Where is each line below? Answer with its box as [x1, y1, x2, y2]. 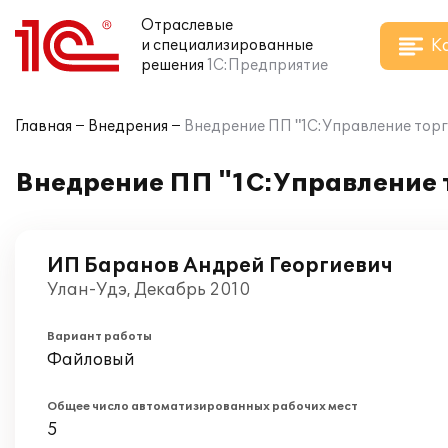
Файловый [47, 350, 135, 370]
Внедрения [88, 118, 168, 135]
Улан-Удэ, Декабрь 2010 [47, 280, 250, 300]
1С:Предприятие [207, 57, 328, 74]
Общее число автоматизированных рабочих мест [47, 400, 358, 413]
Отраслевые [141, 17, 233, 34]
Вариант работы [47, 330, 152, 343]
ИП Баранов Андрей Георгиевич [47, 254, 393, 278]
